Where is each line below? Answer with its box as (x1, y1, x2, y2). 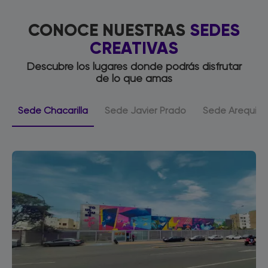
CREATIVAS (90, 38, 178, 59)
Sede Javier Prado (105, 106, 186, 116)
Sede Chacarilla (18, 106, 88, 116)
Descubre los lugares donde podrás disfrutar (26, 62, 242, 72)
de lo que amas (96, 74, 172, 84)
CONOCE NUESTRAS (28, 20, 190, 41)
